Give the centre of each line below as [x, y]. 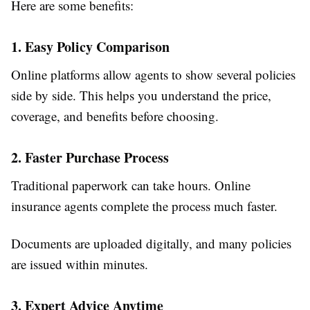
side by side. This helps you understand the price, [141, 95]
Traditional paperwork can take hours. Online [131, 185]
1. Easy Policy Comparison [90, 47]
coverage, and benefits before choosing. [115, 116]
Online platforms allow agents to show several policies [153, 75]
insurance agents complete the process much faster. [144, 206]
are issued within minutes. [80, 264]
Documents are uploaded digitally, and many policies [151, 244]
